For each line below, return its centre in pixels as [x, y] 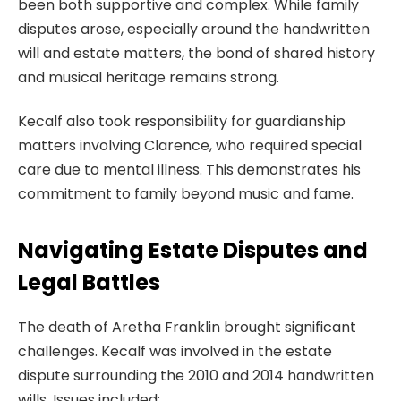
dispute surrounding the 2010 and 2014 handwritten [196, 376]
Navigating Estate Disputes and [193, 251]
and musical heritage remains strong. [149, 77]
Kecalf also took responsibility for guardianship [182, 122]
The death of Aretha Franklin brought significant [187, 328]
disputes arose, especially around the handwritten [194, 29]
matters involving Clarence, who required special [190, 146]
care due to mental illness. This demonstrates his [189, 170]
